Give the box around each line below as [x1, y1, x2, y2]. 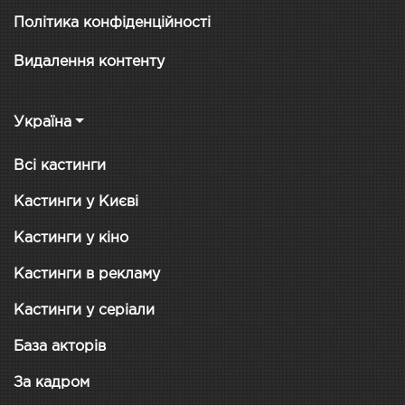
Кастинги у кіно [14, 231, 128, 245]
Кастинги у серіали [14, 303, 155, 317]
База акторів [14, 339, 106, 353]
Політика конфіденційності [14, 15, 211, 30]
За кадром [14, 375, 89, 390]
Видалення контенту [14, 54, 165, 69]
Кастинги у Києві [14, 194, 138, 209]
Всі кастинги [14, 158, 106, 173]
